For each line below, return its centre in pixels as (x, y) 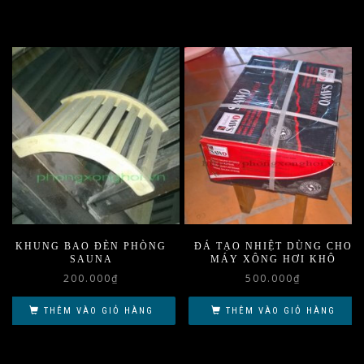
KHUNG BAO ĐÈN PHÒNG (91, 246)
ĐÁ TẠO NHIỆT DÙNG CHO (273, 246)
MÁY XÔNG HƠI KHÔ (273, 259)
